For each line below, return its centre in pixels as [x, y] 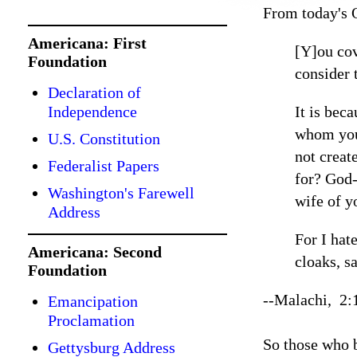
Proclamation [91, 320]
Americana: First [87, 43]
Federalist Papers [104, 166]
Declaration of [94, 92]
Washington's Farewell [121, 193]
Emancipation [93, 301]
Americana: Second [95, 252]
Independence [92, 112]
